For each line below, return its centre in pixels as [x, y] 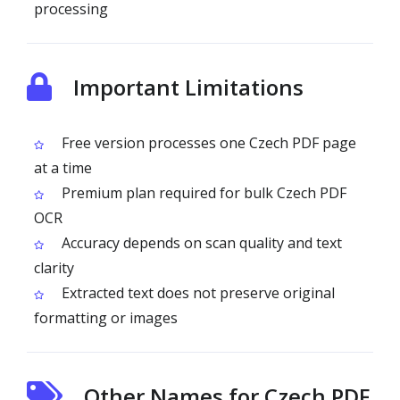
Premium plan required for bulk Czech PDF [202, 193]
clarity [54, 268]
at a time [63, 168]
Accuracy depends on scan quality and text [200, 243]
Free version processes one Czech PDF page [207, 143]
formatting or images [106, 318]
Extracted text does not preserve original [196, 293]
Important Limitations [188, 87]
